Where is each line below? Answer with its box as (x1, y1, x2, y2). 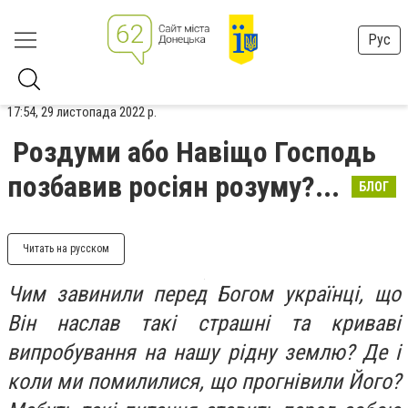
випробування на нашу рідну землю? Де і (7, 340, 401, 365)
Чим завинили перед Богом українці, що (7, 281, 401, 307)
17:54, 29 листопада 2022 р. (7, 104, 157, 120)
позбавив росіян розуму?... (7, 169, 346, 204)
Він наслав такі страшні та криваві (7, 311, 401, 336)
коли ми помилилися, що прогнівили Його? (7, 369, 401, 394)
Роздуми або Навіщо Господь (13, 135, 376, 169)
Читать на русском (23, 242, 109, 255)
